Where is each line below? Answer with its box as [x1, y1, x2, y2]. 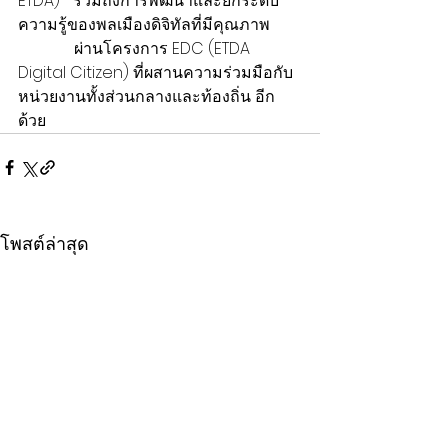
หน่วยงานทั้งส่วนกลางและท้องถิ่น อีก [18, 85, 275, 108]
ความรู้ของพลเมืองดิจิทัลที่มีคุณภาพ [18, 13, 274, 36]
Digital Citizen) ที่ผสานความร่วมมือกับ [18, 61, 293, 84]
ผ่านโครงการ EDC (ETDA [18, 37, 254, 60]
